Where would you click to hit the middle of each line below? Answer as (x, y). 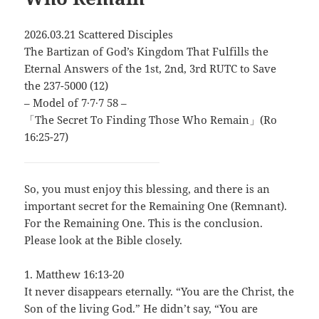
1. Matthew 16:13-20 (74, 274)
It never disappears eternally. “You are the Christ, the (159, 291)
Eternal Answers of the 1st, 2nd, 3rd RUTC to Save (151, 68)
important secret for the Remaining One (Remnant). (156, 205)
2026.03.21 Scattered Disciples (99, 34)
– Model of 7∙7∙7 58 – (76, 102)
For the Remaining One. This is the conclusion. (144, 223)
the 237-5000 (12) (67, 85)
